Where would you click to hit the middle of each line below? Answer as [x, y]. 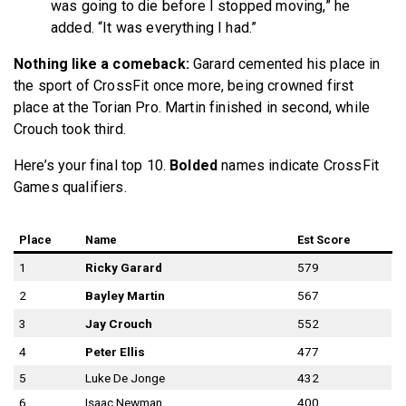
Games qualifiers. [70, 187]
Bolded [194, 165]
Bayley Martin [125, 295]
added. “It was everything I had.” [156, 27]
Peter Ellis [115, 351]
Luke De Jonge [125, 377]
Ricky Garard [124, 267]
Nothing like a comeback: [103, 63]
